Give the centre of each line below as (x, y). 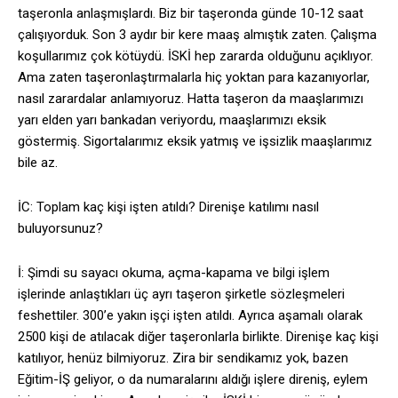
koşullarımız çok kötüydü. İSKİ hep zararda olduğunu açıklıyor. (195, 56)
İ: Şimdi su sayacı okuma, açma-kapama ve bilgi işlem (174, 273)
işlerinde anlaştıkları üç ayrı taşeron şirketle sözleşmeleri (181, 295)
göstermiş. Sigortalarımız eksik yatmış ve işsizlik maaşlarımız (195, 142)
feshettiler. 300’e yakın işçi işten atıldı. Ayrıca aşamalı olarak (190, 316)
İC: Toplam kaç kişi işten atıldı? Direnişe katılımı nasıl (168, 207)
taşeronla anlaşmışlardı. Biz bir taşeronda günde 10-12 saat (191, 14)
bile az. (38, 163)
